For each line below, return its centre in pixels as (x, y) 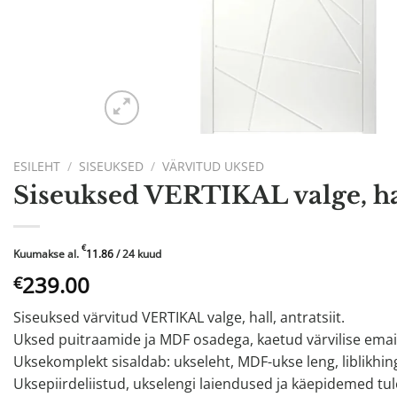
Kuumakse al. (47, 254)
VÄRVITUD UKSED (214, 167)
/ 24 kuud (137, 254)
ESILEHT (37, 167)
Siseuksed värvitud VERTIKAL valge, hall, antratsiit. (179, 318)
